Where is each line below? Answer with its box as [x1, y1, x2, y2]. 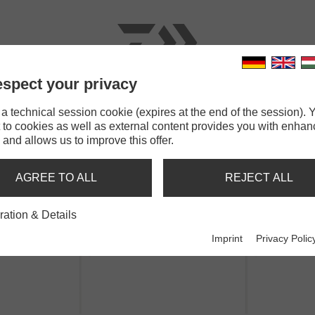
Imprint [212, 233, 243, 245]
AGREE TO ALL [15, 172, 97, 184]
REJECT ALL [224, 172, 293, 184]
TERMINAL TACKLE [120, 98, 229, 110]
